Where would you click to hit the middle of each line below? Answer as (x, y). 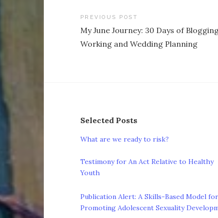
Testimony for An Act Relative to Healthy (147, 162)
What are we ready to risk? (124, 139)
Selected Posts (109, 120)
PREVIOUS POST (109, 18)
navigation (112, 38)
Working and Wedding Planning (139, 44)
